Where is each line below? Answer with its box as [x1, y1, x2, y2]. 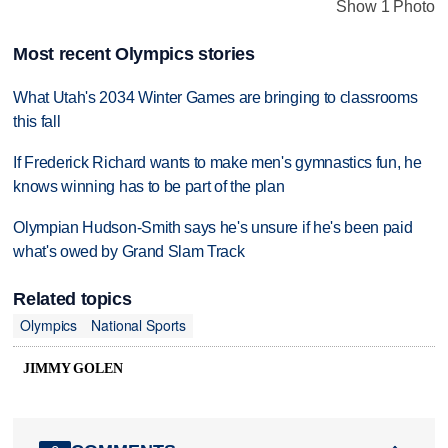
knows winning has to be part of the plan [13, 177, 285, 195]
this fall [13, 112, 61, 130]
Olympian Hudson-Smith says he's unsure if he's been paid [13, 218, 413, 236]
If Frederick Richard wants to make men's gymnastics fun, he [13, 153, 422, 171]
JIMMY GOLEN [23, 360, 123, 376]
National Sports [91, 315, 187, 336]
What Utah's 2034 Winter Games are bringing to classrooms [13, 88, 418, 106]
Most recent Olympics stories [13, 43, 255, 64]
